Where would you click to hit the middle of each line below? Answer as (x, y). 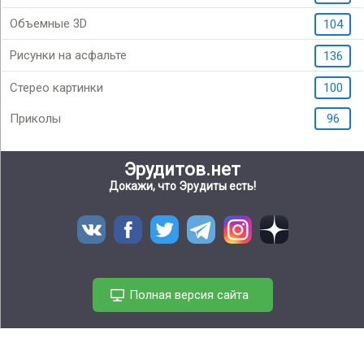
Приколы (35, 119)
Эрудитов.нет (182, 170)
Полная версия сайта (188, 295)
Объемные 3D (48, 24)
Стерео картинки (56, 88)
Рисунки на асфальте (68, 56)
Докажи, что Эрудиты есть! (182, 186)
